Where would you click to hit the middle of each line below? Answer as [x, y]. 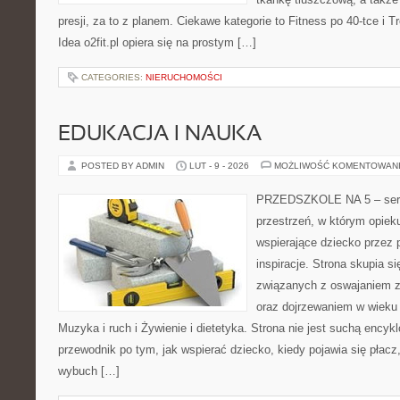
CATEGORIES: [113, 77]
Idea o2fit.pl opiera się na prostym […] [157, 42]
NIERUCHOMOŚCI [184, 77]
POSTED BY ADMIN [124, 166]
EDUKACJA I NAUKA [160, 135]
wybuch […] [89, 371]
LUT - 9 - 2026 [219, 166]
